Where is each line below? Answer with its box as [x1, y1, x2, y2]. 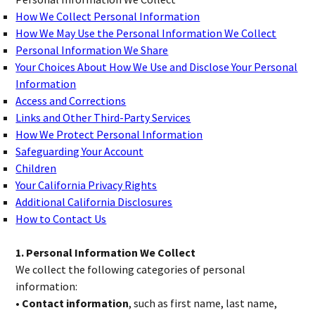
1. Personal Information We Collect [15, 245, 196, 259]
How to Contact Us [15, 212, 107, 226]
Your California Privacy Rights [15, 178, 157, 192]
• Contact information [15, 296, 129, 310]
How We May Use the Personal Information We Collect [15, 26, 277, 40]
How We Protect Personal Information [15, 127, 203, 141]
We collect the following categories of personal [15, 262, 246, 276]
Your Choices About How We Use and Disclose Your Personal [15, 60, 298, 74]
